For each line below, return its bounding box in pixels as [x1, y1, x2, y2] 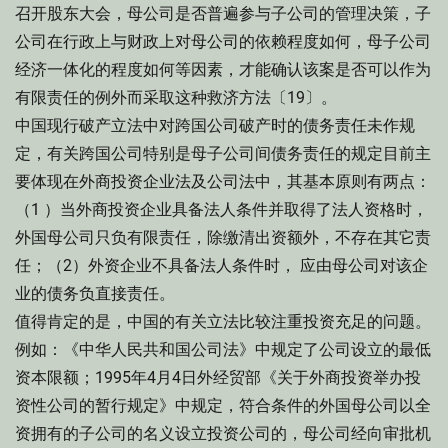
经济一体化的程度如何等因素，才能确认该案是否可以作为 [15, 60, 431, 79]
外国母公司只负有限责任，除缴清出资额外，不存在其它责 [15, 228, 431, 247]
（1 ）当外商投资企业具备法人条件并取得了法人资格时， [15, 200, 428, 219]
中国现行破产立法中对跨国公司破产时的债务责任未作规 [15, 116, 415, 135]
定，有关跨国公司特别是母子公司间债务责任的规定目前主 [15, 144, 431, 163]
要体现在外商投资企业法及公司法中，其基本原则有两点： [15, 172, 431, 191]
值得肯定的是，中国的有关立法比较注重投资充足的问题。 [15, 312, 431, 331]
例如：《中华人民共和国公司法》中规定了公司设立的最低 [15, 340, 431, 359]
